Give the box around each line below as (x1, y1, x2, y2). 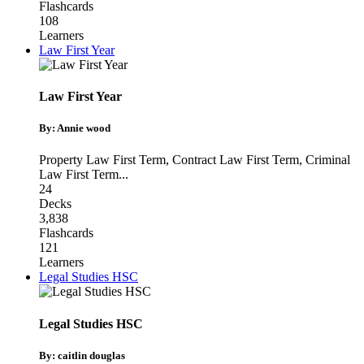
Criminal (305, 153, 350, 167)
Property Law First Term (39, 153, 166, 167)
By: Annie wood (39, 122, 110, 135)
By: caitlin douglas (39, 349, 125, 362)
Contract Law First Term (172, 153, 299, 167)
